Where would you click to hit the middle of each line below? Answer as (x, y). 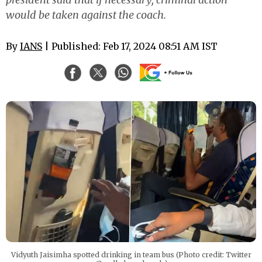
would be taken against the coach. (86, 15)
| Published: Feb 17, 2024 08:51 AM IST (130, 46)
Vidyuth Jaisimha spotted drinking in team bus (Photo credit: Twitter (131, 254)
